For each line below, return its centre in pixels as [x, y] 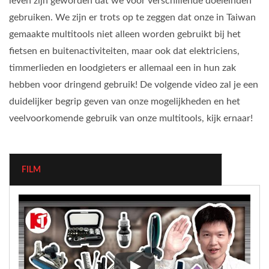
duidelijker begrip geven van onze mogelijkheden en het [125, 102]
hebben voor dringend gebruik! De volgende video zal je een [134, 85]
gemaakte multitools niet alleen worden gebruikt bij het [125, 35]
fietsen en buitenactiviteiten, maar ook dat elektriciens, [124, 51]
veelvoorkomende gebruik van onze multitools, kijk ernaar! [131, 119]
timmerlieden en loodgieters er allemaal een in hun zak [122, 68]
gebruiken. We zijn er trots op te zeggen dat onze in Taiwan [132, 18]
